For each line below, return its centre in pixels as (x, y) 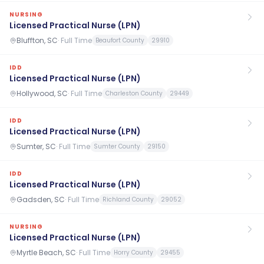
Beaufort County (120, 40)
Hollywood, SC (42, 93)
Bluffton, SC (37, 40)
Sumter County (117, 146)
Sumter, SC (36, 146)
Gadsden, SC (41, 199)
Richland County (128, 199)
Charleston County (134, 93)
